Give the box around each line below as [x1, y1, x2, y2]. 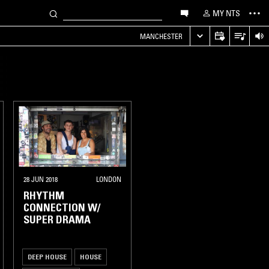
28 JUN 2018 [23, 174, 58, 184]
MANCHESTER [140, 31, 183, 41]
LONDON [96, 174, 121, 184]
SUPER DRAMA [23, 213, 91, 226]
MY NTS [213, 7, 240, 19]
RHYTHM [23, 189, 64, 202]
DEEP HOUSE [28, 252, 67, 261]
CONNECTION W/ [23, 201, 100, 214]
